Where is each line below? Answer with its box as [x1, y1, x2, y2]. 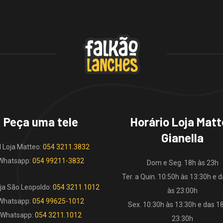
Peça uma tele [3, 114, 78, 129]
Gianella [161, 130, 204, 145]
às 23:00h [167, 186, 198, 195]
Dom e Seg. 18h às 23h [146, 158, 219, 167]
